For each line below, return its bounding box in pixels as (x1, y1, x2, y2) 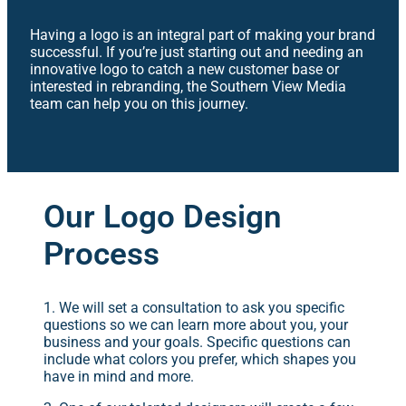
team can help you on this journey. (30, 94, 248, 112)
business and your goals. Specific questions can (43, 333, 351, 351)
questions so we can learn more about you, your (43, 315, 348, 333)
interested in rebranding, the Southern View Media (30, 77, 346, 95)
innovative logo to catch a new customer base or (30, 60, 339, 78)
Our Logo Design (43, 198, 282, 236)
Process (43, 235, 159, 273)
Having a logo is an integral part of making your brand (30, 25, 375, 43)
